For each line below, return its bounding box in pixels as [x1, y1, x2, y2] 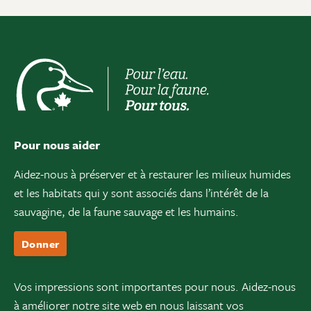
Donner [22, 235, 60, 251]
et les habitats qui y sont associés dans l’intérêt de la [14, 183, 269, 201]
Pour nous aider [14, 135, 100, 153]
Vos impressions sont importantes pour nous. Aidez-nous [14, 277, 296, 295]
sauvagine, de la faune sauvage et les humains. [14, 202, 239, 220]
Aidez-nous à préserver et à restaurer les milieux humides [14, 165, 291, 183]
